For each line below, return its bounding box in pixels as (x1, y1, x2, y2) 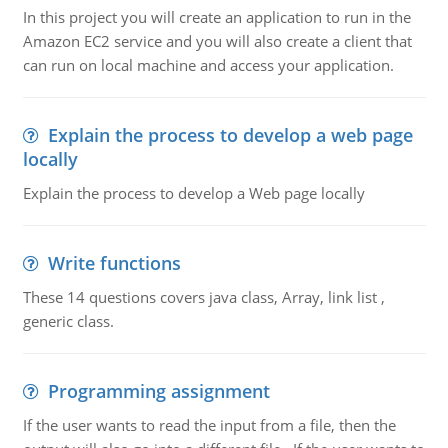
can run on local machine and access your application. (22, 55, 394, 75)
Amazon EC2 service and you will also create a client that (22, 31, 412, 51)
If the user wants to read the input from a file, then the (22, 415, 396, 435)
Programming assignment (47, 379, 270, 403)
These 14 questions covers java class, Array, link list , (22, 287, 385, 307)
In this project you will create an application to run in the (22, 7, 411, 27)
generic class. (22, 311, 114, 331)
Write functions (47, 251, 181, 275)
